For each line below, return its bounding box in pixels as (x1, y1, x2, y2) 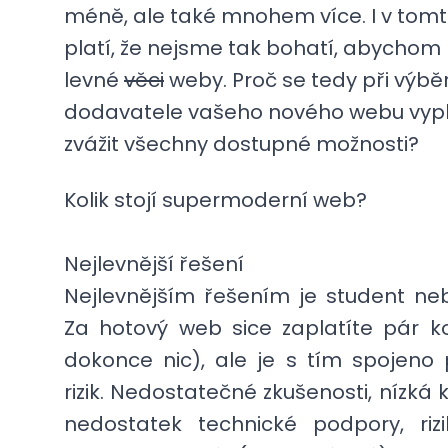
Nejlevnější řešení (64, 250, 244, 278)
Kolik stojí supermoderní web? (64, 186, 367, 214)
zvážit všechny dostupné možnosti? (64, 130, 419, 158)
